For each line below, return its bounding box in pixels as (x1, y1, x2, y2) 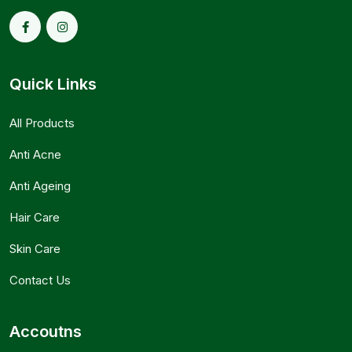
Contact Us (9, 273, 71, 288)
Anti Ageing (9, 178, 71, 194)
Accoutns (9, 322, 82, 342)
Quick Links (9, 75, 97, 94)
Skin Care (9, 241, 60, 257)
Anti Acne (9, 147, 61, 163)
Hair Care (9, 210, 60, 225)
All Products (9, 115, 75, 131)
